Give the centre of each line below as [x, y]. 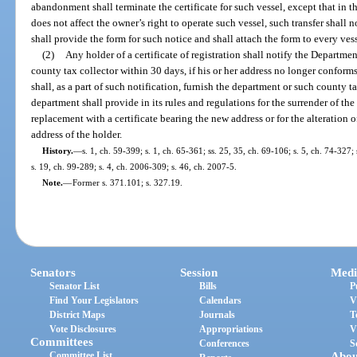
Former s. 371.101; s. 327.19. [127, 182]
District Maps [78, 315]
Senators [53, 273]
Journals [218, 315]
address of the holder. [77, 134]
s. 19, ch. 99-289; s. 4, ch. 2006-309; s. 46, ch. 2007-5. [134, 166]
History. [57, 150]
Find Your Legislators [94, 301]
